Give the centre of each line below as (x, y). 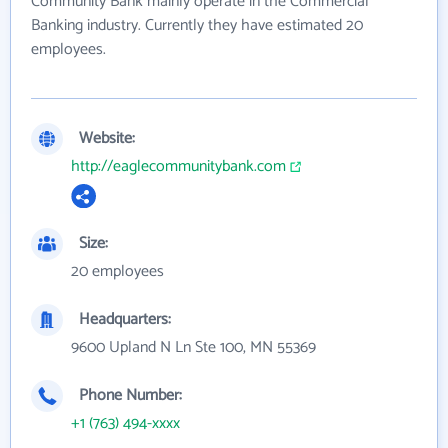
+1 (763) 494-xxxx (125, 424)
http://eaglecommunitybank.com (178, 166)
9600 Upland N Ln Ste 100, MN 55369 (193, 348)
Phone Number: (130, 396)
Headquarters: (125, 320)
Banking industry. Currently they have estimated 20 (197, 25)
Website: (107, 138)
